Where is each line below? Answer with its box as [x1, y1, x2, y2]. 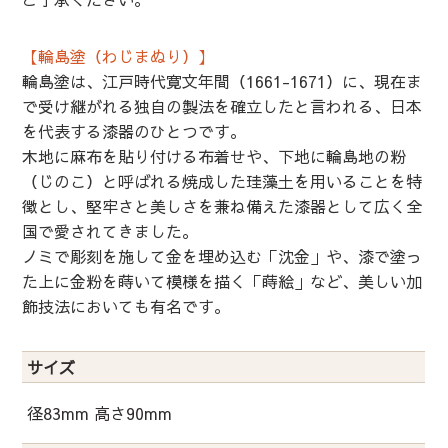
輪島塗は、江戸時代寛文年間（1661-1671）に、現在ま [22, 70, 423, 93]
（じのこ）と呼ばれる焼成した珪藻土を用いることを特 [22, 170, 423, 193]
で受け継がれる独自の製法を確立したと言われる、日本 [22, 95, 423, 118]
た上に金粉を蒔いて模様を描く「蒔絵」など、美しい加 [22, 270, 423, 293]
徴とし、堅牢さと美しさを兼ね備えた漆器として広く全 [22, 195, 423, 218]
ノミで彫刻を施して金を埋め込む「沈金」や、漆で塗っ [22, 245, 423, 268]
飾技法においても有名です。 [22, 295, 231, 318]
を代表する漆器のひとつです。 [22, 120, 247, 143]
